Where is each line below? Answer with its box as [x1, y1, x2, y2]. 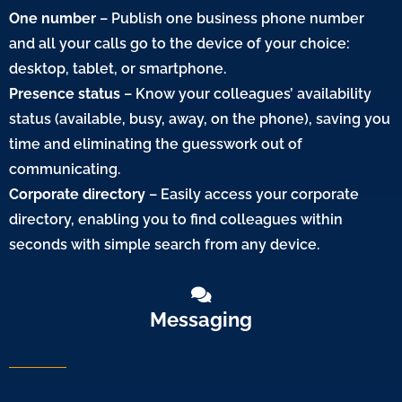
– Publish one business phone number [96, 9, 364, 27]
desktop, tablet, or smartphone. [9, 59, 226, 77]
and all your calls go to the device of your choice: [9, 34, 350, 52]
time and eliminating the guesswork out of [9, 135, 302, 153]
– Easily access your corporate [145, 185, 359, 203]
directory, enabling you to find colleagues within [9, 210, 343, 228]
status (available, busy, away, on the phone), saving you [9, 109, 390, 127]
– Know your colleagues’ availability [120, 84, 371, 102]
